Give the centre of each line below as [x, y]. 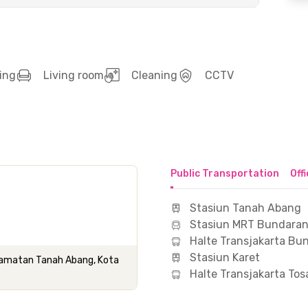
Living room [74, 75]
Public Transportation [225, 174]
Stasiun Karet [225, 257]
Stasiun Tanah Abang [245, 208]
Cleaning [154, 75]
